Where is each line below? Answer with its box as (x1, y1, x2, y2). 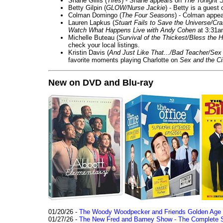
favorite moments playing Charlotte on (68, 56, 180, 64)
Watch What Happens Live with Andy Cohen (68, 26, 196, 34)
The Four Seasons (121, 11, 175, 19)
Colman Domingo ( (68, 11, 121, 19)
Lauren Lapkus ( (68, 18, 114, 26)
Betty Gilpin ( (68, 3, 106, 11)
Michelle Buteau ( (68, 33, 118, 41)
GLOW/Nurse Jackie (106, 3, 165, 11)
